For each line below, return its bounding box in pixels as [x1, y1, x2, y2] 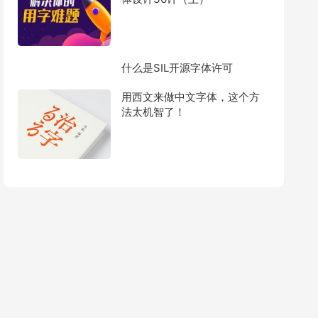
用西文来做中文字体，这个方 [121, 144, 260, 158]
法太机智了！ [121, 159, 185, 173]
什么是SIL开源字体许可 [121, 61, 233, 75]
